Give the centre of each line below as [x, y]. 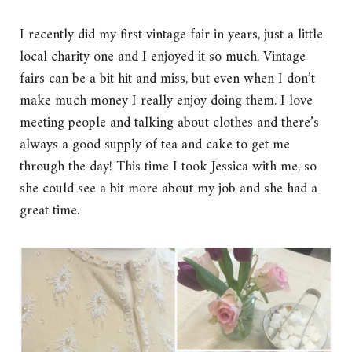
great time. [49, 211]
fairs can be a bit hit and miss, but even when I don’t [167, 79]
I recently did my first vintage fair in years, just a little [171, 35]
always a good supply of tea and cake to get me [155, 145]
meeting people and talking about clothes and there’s [169, 123]
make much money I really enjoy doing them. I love [166, 101]
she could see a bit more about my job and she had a [169, 189]
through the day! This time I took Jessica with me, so [168, 167]
